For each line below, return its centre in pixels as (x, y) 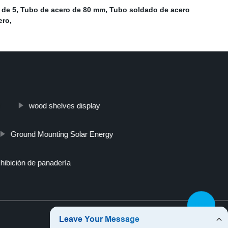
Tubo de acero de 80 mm (63, 10)
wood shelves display (64, 106)
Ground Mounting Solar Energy (62, 134)
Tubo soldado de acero (150, 10)
